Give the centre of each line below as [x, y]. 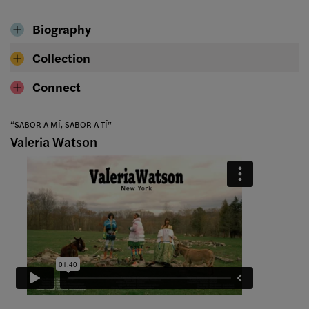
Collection [61, 58]
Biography [62, 29]
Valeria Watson [54, 142]
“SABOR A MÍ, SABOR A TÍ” [61, 124]
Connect [57, 87]
